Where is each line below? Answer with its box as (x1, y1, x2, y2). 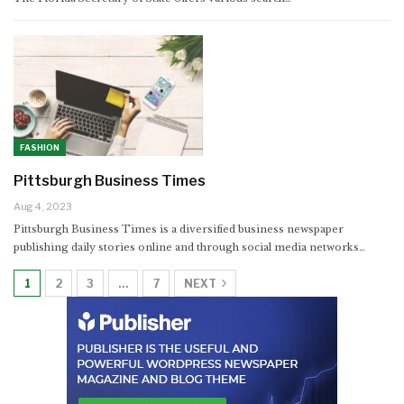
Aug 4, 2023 (14, 200, 72, 214)
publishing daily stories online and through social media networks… (14, 241, 365, 254)
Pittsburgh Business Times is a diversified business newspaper (14, 223, 344, 236)
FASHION (20, 142, 60, 153)
